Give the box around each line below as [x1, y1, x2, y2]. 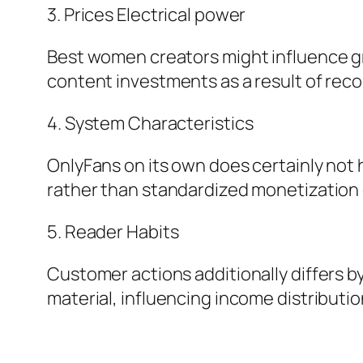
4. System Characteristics [47, 111, 254, 136]
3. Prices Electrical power [47, 2, 246, 28]
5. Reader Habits [47, 220, 179, 245]
